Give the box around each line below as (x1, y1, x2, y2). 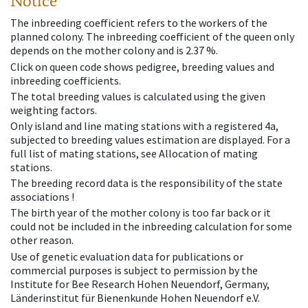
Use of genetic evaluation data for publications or (10, 249, 243, 263)
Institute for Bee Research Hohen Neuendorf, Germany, (10, 276, 269, 291)
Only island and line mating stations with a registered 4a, (10, 118, 278, 133)
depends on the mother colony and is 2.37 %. (10, 43, 218, 58)
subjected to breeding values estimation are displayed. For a (10, 132, 290, 146)
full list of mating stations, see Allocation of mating (10, 146, 258, 160)
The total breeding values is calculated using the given (10, 89, 265, 103)
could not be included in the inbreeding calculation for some (10, 219, 292, 234)
